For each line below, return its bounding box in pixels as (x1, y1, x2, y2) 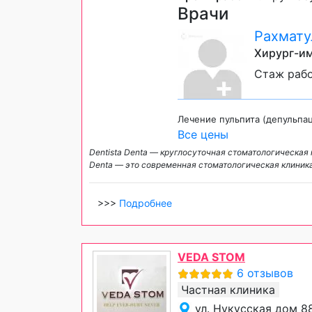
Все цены (178, 127, 228, 141)
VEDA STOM (178, 249, 245, 264)
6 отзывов (237, 265, 293, 280)
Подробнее (119, 196, 172, 209)
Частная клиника (181, 282, 275, 297)
